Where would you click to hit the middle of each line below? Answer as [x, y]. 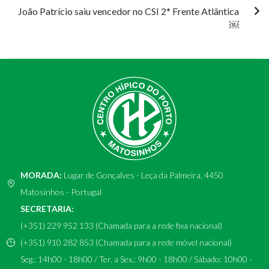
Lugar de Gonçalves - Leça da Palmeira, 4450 [142, 175]
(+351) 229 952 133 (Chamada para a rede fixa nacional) [121, 226]
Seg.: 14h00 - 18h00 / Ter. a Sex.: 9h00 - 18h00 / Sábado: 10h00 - [136, 259]
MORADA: [41, 175]
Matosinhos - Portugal [61, 192]
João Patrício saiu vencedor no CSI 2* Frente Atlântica [128, 11]
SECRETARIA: [47, 209]
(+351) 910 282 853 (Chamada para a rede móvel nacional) [126, 243]
